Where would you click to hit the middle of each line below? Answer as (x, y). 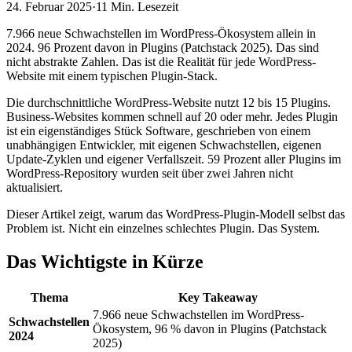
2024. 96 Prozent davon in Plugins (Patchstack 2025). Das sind (163, 48)
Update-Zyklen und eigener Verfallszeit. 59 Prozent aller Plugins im (174, 159)
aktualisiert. (35, 188)
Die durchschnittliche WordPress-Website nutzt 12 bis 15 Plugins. (169, 103)
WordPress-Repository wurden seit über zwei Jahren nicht (150, 174)
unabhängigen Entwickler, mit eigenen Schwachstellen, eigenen (164, 145)
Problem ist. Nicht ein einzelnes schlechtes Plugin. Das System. (163, 229)
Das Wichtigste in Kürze (105, 262)
